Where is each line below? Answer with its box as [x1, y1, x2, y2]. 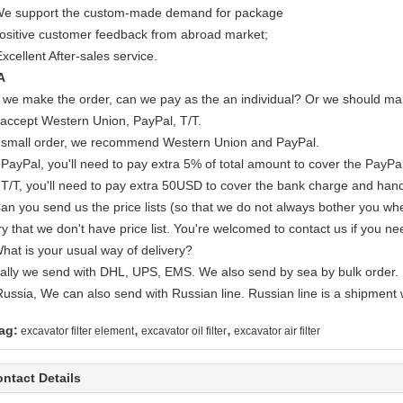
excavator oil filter [141, 325, 227, 337]
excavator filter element [21, 325, 134, 337]
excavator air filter [234, 325, 320, 337]
